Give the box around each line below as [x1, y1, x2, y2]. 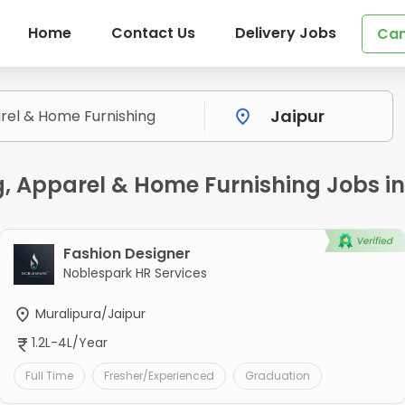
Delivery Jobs [234, 23, 336, 43]
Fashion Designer [62, 243, 191, 265]
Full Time [24, 367, 73, 383]
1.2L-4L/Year [31, 334, 108, 353]
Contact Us [110, 23, 195, 43]
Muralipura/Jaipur [31, 305, 146, 324]
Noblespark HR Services [62, 264, 207, 283]
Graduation [244, 367, 310, 383]
